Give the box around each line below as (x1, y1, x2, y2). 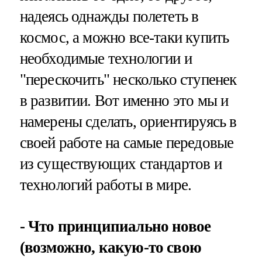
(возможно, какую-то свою (19, 239, 202, 257)
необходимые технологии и (19, 50, 192, 68)
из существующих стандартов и (19, 155, 222, 173)
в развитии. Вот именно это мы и (19, 92, 229, 110)
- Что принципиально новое (19, 218, 211, 236)
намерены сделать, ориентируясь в (19, 113, 237, 131)
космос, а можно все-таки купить (19, 29, 229, 47)
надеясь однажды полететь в (19, 8, 199, 26)
